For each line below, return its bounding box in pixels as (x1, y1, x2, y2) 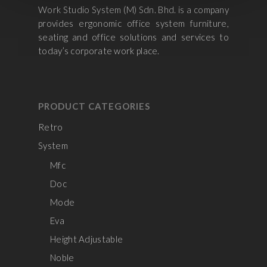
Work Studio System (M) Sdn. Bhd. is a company (38, 4, 229, 15)
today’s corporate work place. (38, 45, 160, 56)
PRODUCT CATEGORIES (38, 101, 150, 111)
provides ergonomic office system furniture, (38, 18, 229, 29)
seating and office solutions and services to (38, 32, 229, 42)
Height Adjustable (50, 234, 123, 244)
